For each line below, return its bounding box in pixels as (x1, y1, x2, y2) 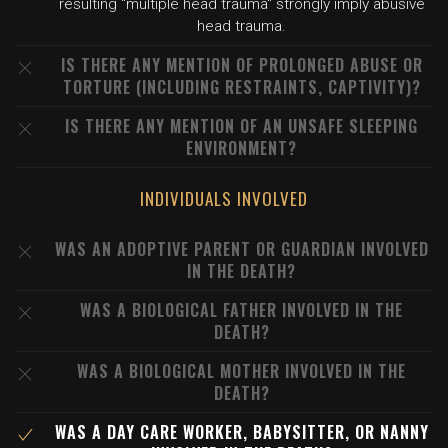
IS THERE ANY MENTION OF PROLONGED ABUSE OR (60, 53, 423, 77)
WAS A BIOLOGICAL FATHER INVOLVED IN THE (80, 298, 403, 322)
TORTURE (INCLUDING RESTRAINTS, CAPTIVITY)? (62, 75, 421, 99)
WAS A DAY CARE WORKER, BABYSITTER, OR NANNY (54, 420, 429, 444)
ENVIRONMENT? (186, 136, 297, 160)
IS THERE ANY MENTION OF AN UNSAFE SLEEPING (65, 114, 418, 138)
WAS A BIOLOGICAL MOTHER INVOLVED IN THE (77, 359, 406, 383)
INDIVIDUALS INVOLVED (140, 186, 308, 211)
